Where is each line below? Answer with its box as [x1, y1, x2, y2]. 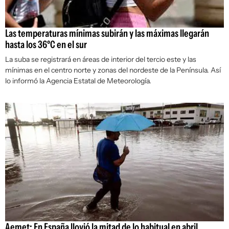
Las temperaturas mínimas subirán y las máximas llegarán [5, 27, 209, 40]
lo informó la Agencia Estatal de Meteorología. [5, 76, 151, 86]
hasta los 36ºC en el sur [5, 38, 87, 51]
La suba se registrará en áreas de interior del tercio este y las [5, 55, 196, 64]
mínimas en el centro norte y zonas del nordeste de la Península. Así [5, 65, 221, 75]
